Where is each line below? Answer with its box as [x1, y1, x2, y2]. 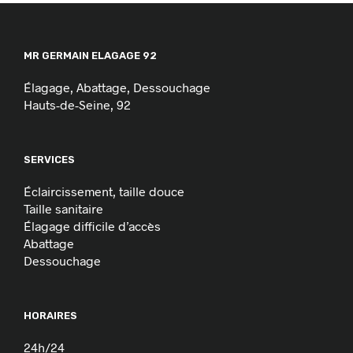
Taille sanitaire [24, 200, 103, 216]
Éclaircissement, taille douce [24, 183, 184, 199]
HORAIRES [24, 309, 77, 321]
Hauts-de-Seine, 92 [24, 96, 131, 112]
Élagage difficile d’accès [24, 217, 161, 233]
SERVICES [24, 153, 75, 165]
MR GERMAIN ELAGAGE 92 [24, 49, 157, 61]
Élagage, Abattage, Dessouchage [24, 79, 210, 95]
